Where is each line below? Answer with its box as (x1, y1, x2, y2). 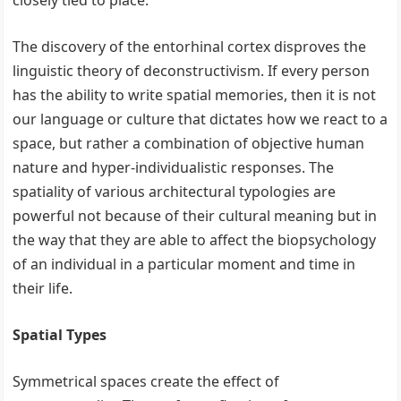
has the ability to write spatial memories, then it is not (13, 85, 377, 105)
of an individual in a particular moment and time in (13, 254, 356, 274)
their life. (13, 278, 73, 298)
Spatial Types (13, 325, 107, 345)
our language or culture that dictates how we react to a (13, 109, 388, 129)
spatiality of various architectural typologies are (13, 182, 337, 201)
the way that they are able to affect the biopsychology (13, 230, 377, 250)
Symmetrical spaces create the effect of (13, 371, 280, 391)
